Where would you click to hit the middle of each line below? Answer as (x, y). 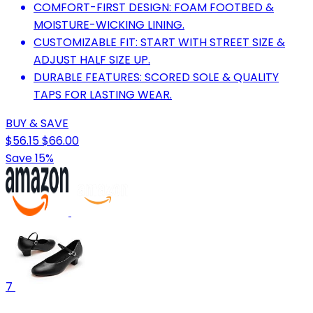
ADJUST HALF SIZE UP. (92, 59)
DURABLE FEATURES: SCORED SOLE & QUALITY (156, 77)
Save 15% (30, 158)
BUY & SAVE (37, 123)
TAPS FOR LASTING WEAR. (103, 94)
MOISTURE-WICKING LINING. (109, 24)
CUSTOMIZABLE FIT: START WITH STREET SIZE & (159, 42)
